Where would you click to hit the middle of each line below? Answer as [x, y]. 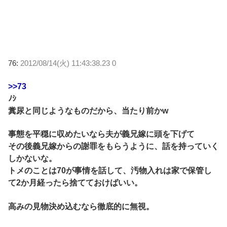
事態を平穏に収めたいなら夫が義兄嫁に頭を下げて [101, 134]
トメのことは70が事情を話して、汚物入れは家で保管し [110, 171]
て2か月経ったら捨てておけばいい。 [75, 183]
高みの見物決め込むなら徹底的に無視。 [81, 206]
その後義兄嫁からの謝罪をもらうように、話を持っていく [113, 146]
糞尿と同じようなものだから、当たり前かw [88, 110]
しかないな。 [32, 159]
